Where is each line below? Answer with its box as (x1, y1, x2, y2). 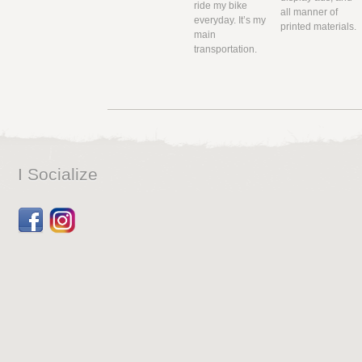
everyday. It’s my (194, 14, 267, 26)
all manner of (280, 6, 338, 18)
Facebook (18, 208, 62, 221)
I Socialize (18, 164, 99, 183)
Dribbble (49, 208, 88, 221)
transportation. (194, 43, 258, 55)
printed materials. (280, 20, 356, 32)
